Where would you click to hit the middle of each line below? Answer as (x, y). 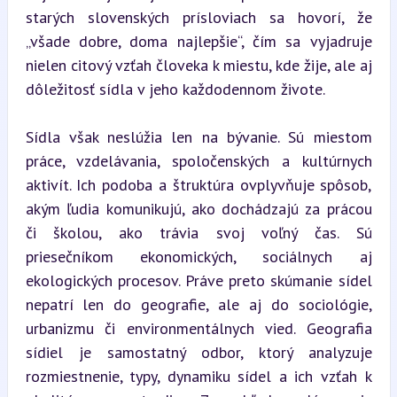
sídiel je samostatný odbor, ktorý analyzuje (198, 352)
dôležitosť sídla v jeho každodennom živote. (175, 89)
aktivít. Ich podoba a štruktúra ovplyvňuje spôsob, (198, 185)
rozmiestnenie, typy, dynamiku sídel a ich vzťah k (198, 376)
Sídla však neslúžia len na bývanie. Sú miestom (198, 137)
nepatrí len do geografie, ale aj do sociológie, (198, 304)
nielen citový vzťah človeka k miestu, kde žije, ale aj (198, 65)
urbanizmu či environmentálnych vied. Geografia (198, 328)
